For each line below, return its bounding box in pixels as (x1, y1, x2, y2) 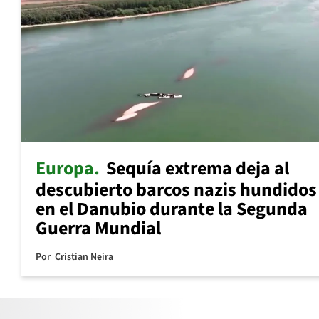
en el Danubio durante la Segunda (36, 196, 308, 223)
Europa (36, 155, 94, 182)
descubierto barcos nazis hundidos (36, 177, 317, 204)
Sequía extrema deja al (106, 155, 289, 182)
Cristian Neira (55, 250, 113, 265)
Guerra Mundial (36, 215, 161, 242)
